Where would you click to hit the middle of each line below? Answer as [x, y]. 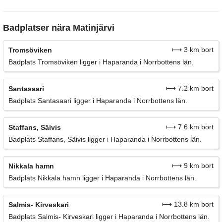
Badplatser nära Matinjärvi [59, 28]
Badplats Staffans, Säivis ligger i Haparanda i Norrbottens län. [105, 139]
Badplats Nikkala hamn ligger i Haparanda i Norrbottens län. [102, 178]
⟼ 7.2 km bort [190, 88]
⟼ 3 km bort [193, 49]
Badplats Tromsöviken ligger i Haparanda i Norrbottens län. [101, 62]
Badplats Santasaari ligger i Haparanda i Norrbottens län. [98, 100]
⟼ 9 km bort [193, 165]
